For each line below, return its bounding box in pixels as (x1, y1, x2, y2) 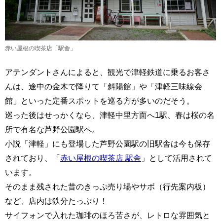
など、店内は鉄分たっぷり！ (5, 196, 108, 206)
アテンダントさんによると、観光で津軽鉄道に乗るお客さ (5, 68, 210, 77)
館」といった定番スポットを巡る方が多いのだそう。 (5, 96, 194, 106)
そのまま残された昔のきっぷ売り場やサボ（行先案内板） (5, 182, 210, 191)
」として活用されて (141, 153, 212, 163)
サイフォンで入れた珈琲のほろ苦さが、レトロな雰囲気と (5, 211, 210, 220)
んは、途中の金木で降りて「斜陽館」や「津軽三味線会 (5, 82, 202, 91)
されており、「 (5, 153, 60, 163)
